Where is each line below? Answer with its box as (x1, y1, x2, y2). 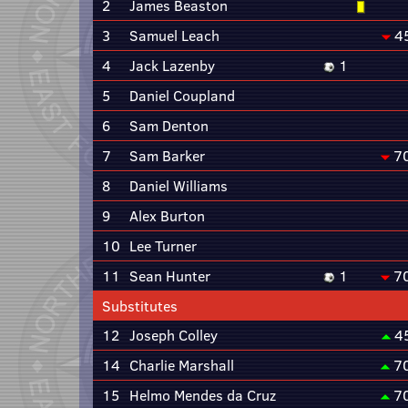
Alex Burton (129, 206, 205, 226)
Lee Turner (129, 236, 197, 256)
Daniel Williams (129, 176, 228, 196)
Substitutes (102, 296, 178, 316)
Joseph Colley (129, 325, 218, 345)
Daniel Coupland (129, 86, 235, 106)
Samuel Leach (129, 25, 219, 46)
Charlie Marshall (129, 355, 234, 375)
